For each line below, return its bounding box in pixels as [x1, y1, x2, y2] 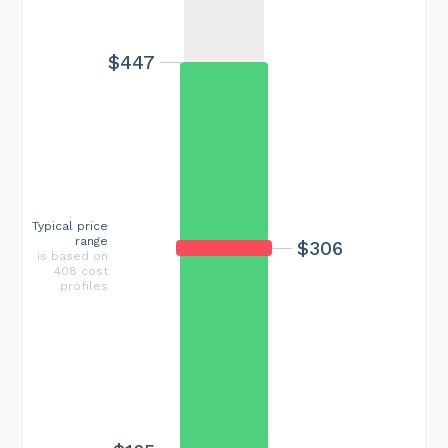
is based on [37, 248, 108, 263]
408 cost [54, 263, 108, 278]
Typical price [32, 218, 108, 233]
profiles [60, 278, 108, 293]
